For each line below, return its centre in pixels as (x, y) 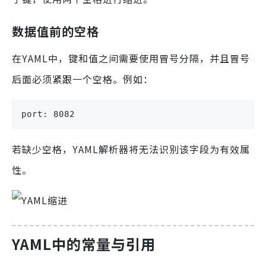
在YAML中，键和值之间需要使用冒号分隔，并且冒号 (131, 58)
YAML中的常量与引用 (84, 244)
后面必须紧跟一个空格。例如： (83, 79)
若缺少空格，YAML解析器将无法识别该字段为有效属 (131, 149)
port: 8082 (48, 114)
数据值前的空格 (56, 31)
